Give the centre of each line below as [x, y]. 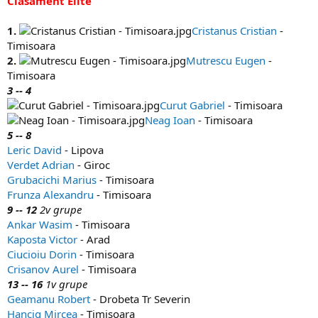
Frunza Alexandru [50, 195]
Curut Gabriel [192, 105]
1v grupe [65, 284]
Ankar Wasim [40, 225]
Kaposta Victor [42, 240]
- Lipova [83, 150]
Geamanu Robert [49, 299]
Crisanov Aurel [43, 269]
